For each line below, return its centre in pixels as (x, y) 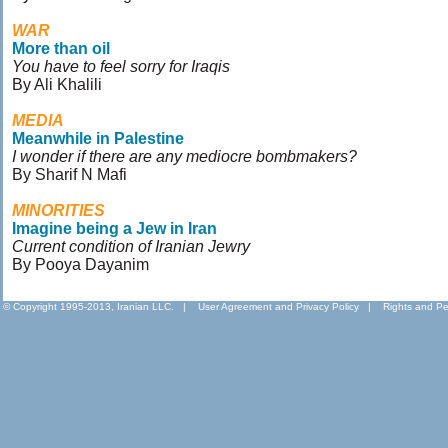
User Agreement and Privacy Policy (278, 306)
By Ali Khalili (57, 84)
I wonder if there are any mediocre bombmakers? (184, 156)
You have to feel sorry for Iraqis (121, 66)
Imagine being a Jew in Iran (114, 228)
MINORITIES (58, 210)
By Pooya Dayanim (80, 264)
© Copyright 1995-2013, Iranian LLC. (88, 306)
